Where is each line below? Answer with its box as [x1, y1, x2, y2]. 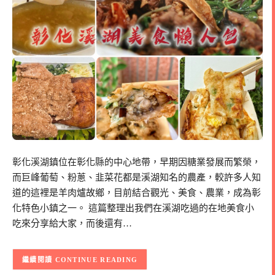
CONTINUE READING [55, 255, 138, 263]
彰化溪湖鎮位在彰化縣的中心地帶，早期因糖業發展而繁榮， [12, 157, 261, 167]
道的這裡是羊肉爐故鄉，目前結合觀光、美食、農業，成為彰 [12, 187, 261, 198]
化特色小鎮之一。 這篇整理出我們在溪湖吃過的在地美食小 [12, 203, 254, 213]
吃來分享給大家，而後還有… [12, 218, 132, 228]
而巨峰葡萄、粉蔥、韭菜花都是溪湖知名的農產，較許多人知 [12, 172, 261, 182]
